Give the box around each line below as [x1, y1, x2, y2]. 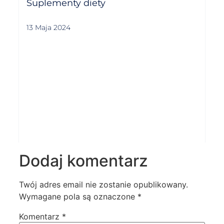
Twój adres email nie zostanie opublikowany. [19, 179, 188, 190]
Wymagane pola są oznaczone [19, 191, 138, 202]
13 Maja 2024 [26, 22, 71, 32]
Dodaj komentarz [19, 151, 148, 171]
